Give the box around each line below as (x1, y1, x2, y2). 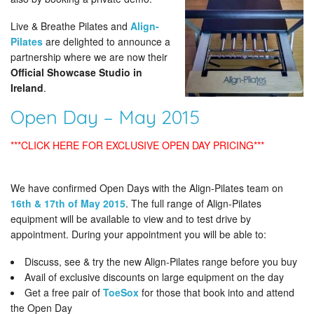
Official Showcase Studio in (11, 65, 142, 79)
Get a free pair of (25, 285, 103, 299)
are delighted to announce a (43, 34, 170, 48)
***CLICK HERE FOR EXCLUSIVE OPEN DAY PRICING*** (11, 138, 264, 152)
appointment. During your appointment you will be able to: (11, 227, 266, 241)
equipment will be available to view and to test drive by (11, 212, 251, 226)
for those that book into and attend (139, 285, 294, 299)
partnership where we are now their (11, 50, 168, 64)
